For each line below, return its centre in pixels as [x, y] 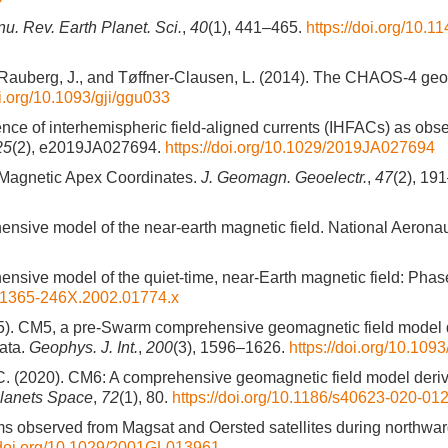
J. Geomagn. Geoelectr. [284, 177]
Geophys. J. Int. [83, 347]
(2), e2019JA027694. [88, 147]
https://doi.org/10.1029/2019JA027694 [300, 147]
